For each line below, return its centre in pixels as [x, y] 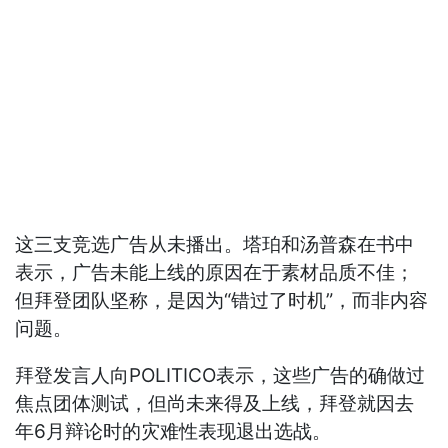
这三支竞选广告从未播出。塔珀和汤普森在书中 [215, 245]
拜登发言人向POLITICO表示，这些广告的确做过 [220, 376]
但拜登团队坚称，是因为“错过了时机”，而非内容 [222, 301]
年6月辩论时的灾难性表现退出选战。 [173, 432]
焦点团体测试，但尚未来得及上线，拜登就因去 [215, 404]
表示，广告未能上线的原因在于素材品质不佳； [215, 273]
